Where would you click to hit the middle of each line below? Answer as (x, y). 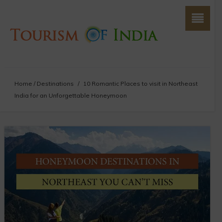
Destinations (55, 83)
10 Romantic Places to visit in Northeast (140, 83)
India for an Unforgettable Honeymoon (70, 95)
